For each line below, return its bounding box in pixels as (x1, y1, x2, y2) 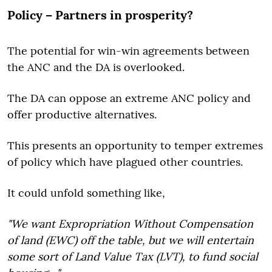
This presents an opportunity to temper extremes (7, 138, 263, 152)
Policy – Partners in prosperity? (7, 7, 193, 22)
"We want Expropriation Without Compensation (7, 216, 253, 231)
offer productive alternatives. (7, 107, 157, 121)
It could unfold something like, (7, 185, 168, 200)
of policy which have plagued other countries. (7, 154, 243, 169)
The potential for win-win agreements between (7, 43, 250, 58)
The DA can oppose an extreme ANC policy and (7, 90, 251, 105)
